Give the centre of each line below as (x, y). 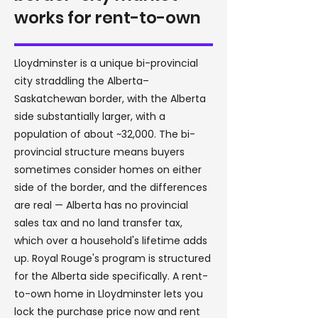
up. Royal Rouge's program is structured (113, 258)
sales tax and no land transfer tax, (98, 223)
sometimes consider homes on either (108, 170)
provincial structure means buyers (99, 152)
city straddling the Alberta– (82, 81)
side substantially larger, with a (90, 116)
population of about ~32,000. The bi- (105, 134)
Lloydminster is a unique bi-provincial (106, 63)
